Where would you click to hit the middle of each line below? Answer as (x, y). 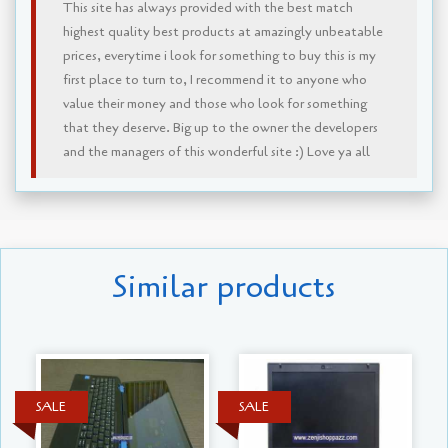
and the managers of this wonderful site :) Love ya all (217, 152)
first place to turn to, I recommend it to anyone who (215, 80)
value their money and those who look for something (215, 104)
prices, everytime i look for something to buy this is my (220, 56)
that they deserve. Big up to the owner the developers (221, 128)
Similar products (224, 287)
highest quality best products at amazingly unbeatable (223, 32)
